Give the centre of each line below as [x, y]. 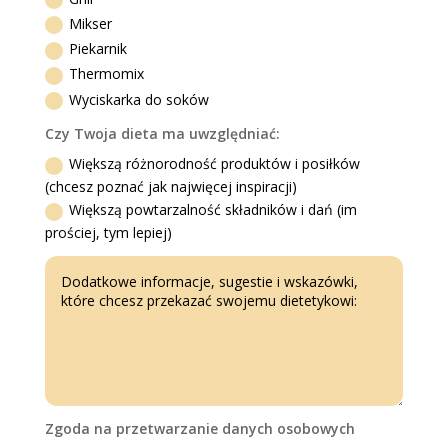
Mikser [91, 24]
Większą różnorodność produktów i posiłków [215, 164]
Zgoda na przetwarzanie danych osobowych [200, 428]
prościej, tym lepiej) [109, 233]
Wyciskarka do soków [139, 99]
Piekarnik [98, 49]
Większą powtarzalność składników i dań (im [213, 210]
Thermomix [107, 74]
